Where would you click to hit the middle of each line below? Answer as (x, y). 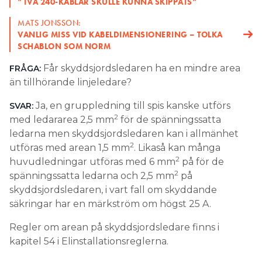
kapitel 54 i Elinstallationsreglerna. (89, 241)
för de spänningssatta (170, 119)
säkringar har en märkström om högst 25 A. (110, 204)
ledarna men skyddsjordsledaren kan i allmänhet (124, 133)
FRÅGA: (25, 68)
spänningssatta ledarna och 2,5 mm (92, 175)
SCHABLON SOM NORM (64, 46)
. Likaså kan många (177, 147)
